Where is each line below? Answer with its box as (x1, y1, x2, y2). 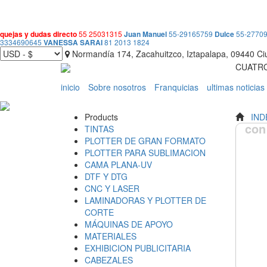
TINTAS (85, 123, 114, 135)
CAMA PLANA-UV (85, 159, 152, 171)
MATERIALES (85, 230, 136, 243)
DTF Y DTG (85, 170, 128, 183)
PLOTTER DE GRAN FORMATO (85, 135, 206, 147)
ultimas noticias (207, 81, 265, 93)
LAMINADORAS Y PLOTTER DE (85, 194, 206, 207)
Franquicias (154, 81, 198, 93)
